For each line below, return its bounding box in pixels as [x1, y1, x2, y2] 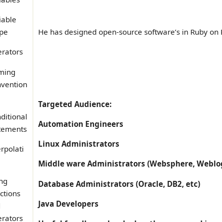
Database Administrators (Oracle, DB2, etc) [38, 178, 200, 189]
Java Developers [38, 198, 99, 209]
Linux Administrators [38, 139, 119, 149]
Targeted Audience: [38, 99, 111, 109]
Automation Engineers [38, 119, 123, 129]
